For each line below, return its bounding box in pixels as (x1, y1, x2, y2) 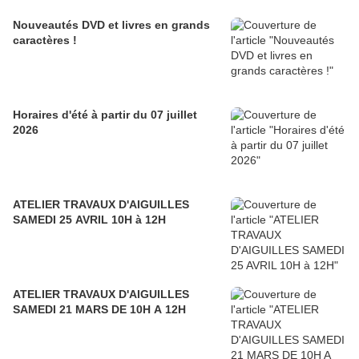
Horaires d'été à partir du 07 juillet (13, 108, 197, 122)
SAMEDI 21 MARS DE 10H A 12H (13, 303, 186, 317)
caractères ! (13, 34, 77, 47)
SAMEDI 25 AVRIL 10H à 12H (13, 213, 166, 227)
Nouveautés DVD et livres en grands (13, 18, 210, 32)
